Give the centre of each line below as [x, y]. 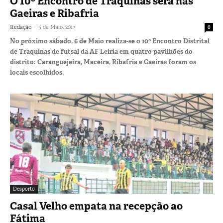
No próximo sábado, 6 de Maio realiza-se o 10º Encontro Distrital [110, 41]
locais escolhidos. [37, 72]
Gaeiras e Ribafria [55, 13]
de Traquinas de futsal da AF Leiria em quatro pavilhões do [101, 51]
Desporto [24, 189]
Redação [21, 27]
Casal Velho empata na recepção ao [96, 206]
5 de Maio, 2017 [57, 27]
